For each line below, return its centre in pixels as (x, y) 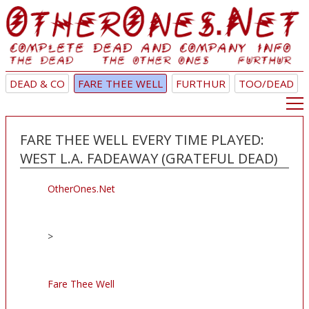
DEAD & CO (37, 84)
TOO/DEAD (266, 84)
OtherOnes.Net (81, 189)
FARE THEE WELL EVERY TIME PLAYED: (142, 140)
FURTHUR (201, 84)
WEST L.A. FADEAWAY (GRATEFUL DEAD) (149, 159)
